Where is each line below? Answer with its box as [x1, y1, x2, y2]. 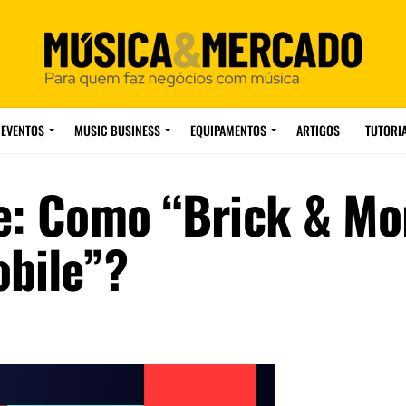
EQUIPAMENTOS [189, 121, 266, 140]
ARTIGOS [295, 121, 340, 140]
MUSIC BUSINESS [73, 121, 160, 140]
